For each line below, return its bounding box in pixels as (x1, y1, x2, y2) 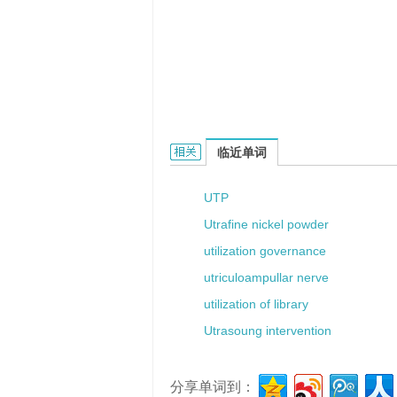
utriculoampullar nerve (204, 270, 329, 284)
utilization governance (204, 244, 326, 258)
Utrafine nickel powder (204, 217, 329, 231)
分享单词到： (170, 379, 255, 394)
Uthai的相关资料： (170, 144, 276, 159)
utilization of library (204, 297, 308, 311)
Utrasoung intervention (204, 323, 331, 338)
